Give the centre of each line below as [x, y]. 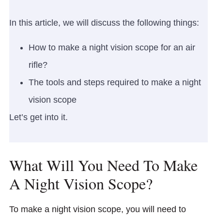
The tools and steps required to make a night [115, 82]
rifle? [38, 65]
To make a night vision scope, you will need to [98, 209]
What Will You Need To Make [103, 165]
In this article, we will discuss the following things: [104, 23]
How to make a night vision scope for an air [112, 47]
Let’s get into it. [39, 117]
